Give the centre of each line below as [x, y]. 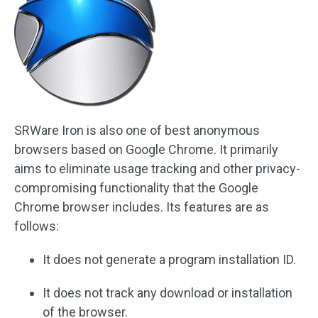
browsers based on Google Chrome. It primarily [146, 149]
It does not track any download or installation [168, 293]
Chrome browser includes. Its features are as [142, 207]
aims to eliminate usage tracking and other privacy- [157, 169]
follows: [37, 226]
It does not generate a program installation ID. [169, 259]
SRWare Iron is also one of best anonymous [137, 130]
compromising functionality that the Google [136, 188]
